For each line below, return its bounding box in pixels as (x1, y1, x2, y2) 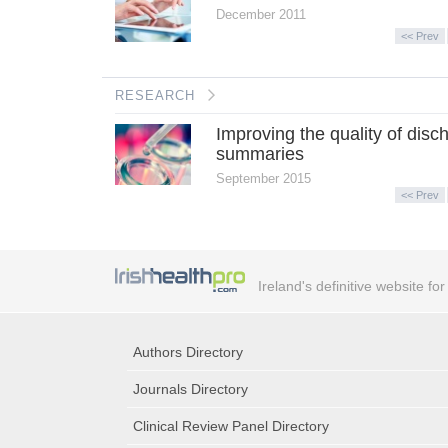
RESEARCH (114, 87, 195, 103)
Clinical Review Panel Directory (133, 418, 329, 435)
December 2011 (216, 6, 307, 22)
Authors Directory (133, 344, 243, 361)
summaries (216, 143, 305, 164)
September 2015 (216, 170, 312, 186)
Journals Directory (133, 381, 248, 398)
